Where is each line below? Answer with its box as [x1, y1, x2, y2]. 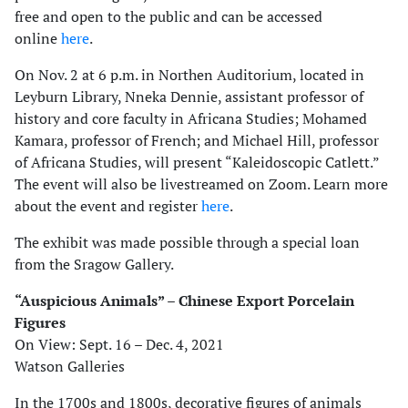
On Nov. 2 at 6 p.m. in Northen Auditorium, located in [15, 65, 364, 85]
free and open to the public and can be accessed [15, 6, 322, 26]
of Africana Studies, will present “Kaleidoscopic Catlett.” [15, 152, 379, 172]
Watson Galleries [15, 356, 125, 376]
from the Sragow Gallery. [15, 254, 174, 274]
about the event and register [15, 196, 201, 216]
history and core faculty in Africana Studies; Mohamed [15, 108, 367, 128]
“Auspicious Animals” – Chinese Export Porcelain [15, 291, 354, 311]
